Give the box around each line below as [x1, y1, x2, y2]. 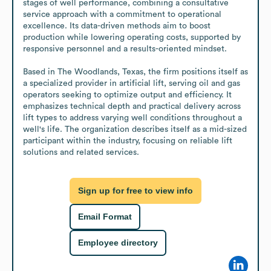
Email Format [78, 212, 132, 222]
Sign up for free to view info [78, 186, 193, 196]
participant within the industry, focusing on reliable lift [23, 136, 232, 145]
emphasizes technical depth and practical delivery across [23, 102, 241, 111]
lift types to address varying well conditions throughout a [23, 113, 242, 122]
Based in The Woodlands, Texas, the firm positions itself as [23, 67, 248, 76]
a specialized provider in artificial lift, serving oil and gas [23, 79, 240, 88]
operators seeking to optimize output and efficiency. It [23, 90, 232, 99]
